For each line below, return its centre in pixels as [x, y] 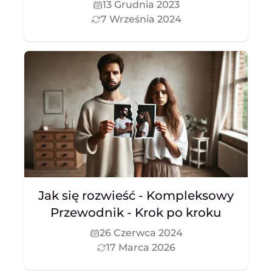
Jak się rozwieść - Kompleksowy [136, 195]
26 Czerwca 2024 [141, 233]
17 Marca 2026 [141, 247]
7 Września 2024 [141, 19]
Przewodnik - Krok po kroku [136, 212]
